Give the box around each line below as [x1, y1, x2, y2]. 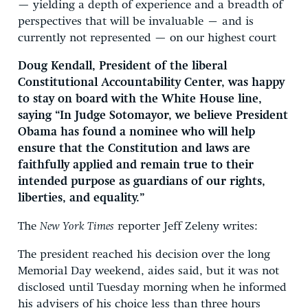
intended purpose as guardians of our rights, [18, 175, 265, 188]
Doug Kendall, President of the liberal [18, 60, 227, 72]
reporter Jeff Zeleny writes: [114, 220, 258, 232]
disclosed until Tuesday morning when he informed [18, 281, 287, 294]
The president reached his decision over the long [18, 248, 270, 261]
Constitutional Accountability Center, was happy [18, 76, 285, 89]
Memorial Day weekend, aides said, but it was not [18, 265, 279, 277]
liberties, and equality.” [18, 192, 144, 204]
